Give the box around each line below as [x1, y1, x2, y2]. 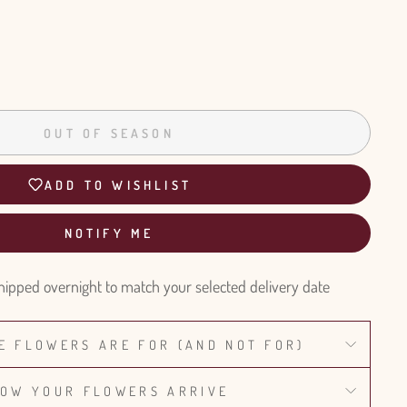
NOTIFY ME [64, 225, 154, 241]
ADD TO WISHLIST [45, 176, 192, 193]
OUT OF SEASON [44, 124, 174, 141]
